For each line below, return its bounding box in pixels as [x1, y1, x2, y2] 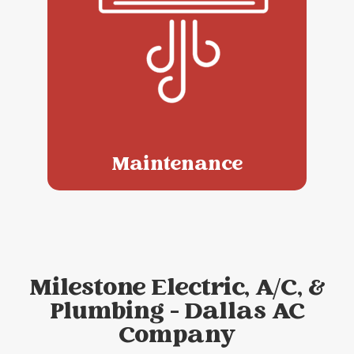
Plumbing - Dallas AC [49, 294, 305, 333]
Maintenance [111, 150, 243, 181]
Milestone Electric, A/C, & [29, 270, 325, 309]
